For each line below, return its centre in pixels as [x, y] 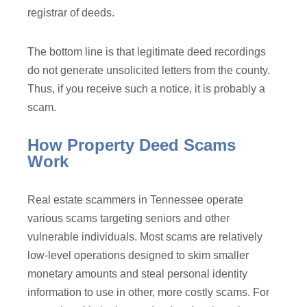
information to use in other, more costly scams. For [149, 293]
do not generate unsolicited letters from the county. [149, 71]
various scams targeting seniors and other [129, 219]
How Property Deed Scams [132, 145]
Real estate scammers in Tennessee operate [136, 200]
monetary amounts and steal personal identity [138, 274]
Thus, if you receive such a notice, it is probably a [147, 89]
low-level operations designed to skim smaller [138, 256]
